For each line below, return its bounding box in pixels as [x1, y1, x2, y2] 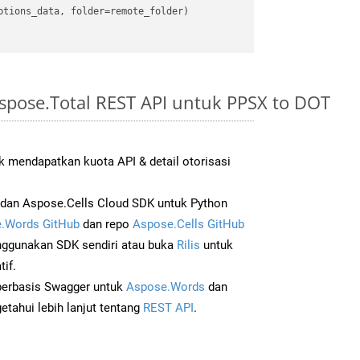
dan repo [80, 216, 133, 231]
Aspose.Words [126, 279, 205, 294]
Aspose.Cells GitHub [133, 216, 244, 231]
